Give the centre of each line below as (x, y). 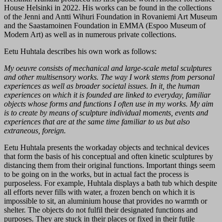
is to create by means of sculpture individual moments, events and (106, 112)
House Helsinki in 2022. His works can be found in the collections (108, 7)
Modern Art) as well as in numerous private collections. (90, 34)
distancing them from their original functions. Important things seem (110, 165)
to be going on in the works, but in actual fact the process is (96, 174)
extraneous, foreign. (35, 130)
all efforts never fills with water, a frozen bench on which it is (99, 192)
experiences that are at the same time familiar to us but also (97, 121)
